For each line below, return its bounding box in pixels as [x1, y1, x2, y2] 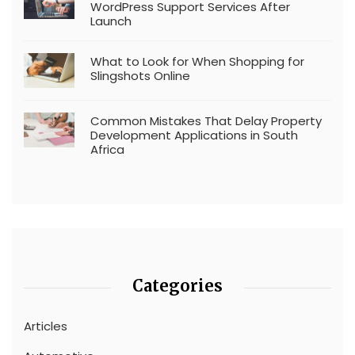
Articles [24, 317, 67, 334]
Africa [90, 140, 124, 158]
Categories [132, 275, 223, 296]
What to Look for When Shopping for [90, 52, 304, 70]
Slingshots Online [90, 67, 190, 84]
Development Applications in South [90, 126, 298, 143]
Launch [90, 12, 132, 29]
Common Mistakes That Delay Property [90, 112, 322, 129]
